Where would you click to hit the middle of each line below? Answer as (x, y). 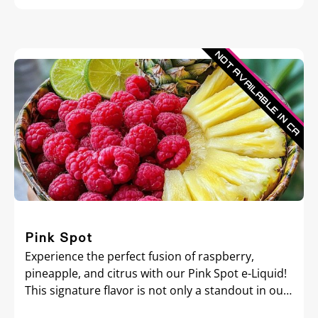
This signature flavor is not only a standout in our (157, 290)
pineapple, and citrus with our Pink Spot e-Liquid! (156, 273)
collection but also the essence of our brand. (144, 307)
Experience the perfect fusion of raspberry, (139, 256)
